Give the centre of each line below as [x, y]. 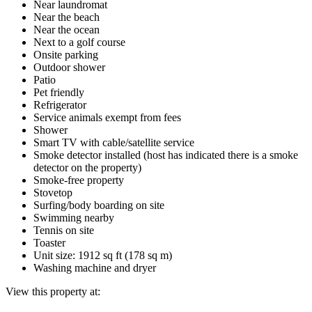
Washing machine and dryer [95, 267]
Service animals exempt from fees [107, 117]
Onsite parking [66, 54]
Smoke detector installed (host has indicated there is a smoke [166, 155]
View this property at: [53, 291]
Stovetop [53, 192]
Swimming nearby [74, 217]
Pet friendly [59, 92]
